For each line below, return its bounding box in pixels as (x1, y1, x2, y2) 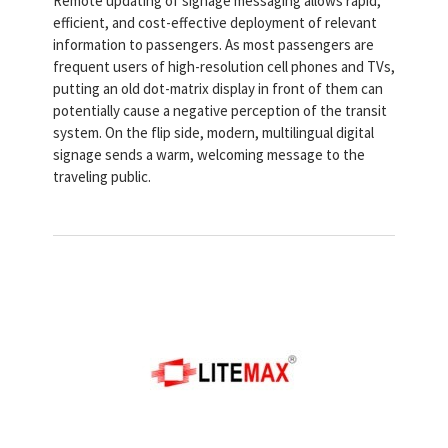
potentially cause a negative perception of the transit (53, 100, 387, 120)
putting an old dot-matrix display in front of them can (53, 78, 383, 98)
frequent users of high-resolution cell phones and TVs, (53, 56, 395, 76)
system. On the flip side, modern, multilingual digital (53, 122, 374, 142)
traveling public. (53, 166, 151, 186)
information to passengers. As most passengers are (53, 34, 374, 54)
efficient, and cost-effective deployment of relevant (53, 12, 377, 32)
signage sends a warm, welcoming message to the (53, 144, 365, 164)
